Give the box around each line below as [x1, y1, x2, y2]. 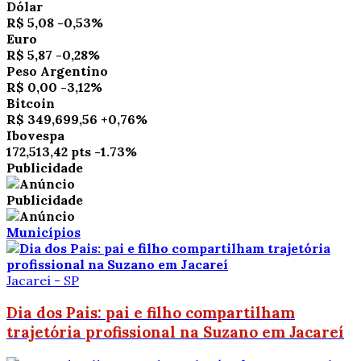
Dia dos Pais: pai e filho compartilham [6, 303, 295, 323]
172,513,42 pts [6, 143, 91, 160]
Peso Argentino [6, 62, 108, 79]
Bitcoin [6, 94, 55, 111]
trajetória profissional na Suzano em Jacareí [6, 322, 344, 342]
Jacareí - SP [6, 272, 79, 288]
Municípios [6, 223, 81, 240]
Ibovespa [6, 127, 64, 143]
